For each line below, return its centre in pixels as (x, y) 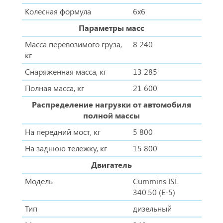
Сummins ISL (156, 181)
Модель (39, 181)
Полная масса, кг (54, 88)
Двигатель (111, 165)
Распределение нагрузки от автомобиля (111, 105)
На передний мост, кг (62, 132)
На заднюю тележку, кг (66, 148)
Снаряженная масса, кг (65, 72)
